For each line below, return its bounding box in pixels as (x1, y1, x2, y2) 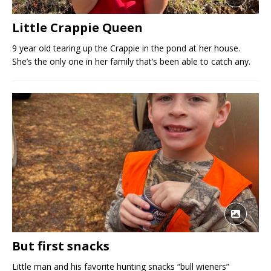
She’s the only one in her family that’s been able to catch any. (12, 56, 250, 68)
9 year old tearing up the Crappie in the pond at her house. (12, 42, 240, 54)
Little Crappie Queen (12, 19, 143, 36)
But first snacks (12, 237, 109, 254)
